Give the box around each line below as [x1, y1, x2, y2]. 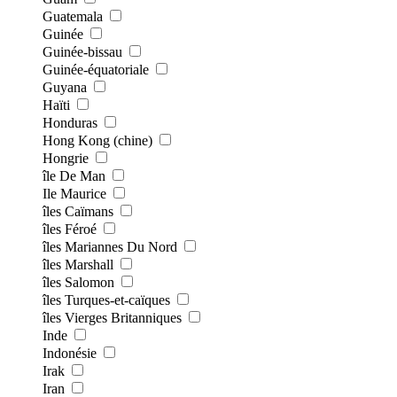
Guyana [43, 79, 87, 95]
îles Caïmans [43, 203, 113, 219]
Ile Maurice [43, 185, 106, 201]
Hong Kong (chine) [43, 132, 152, 148]
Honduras [43, 114, 97, 130]
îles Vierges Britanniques [43, 309, 182, 325]
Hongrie [43, 150, 89, 166]
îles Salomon [43, 274, 114, 290]
